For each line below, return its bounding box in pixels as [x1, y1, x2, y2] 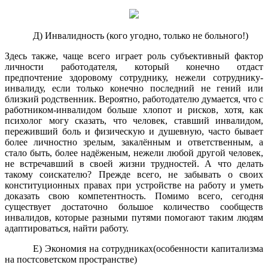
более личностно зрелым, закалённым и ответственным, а [5, 136, 263, 147]
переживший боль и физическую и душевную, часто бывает [5, 126, 263, 136]
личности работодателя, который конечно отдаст [5, 61, 263, 72]
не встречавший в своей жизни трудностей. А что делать [5, 158, 263, 169]
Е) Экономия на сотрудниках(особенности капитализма [33, 243, 263, 254]
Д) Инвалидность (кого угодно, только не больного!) [33, 30, 249, 41]
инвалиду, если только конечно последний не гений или [5, 83, 263, 93]
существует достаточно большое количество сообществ [5, 201, 263, 212]
